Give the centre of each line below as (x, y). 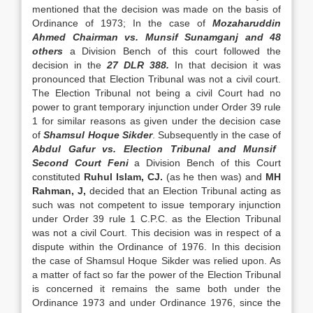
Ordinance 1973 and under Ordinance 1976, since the (156, 303)
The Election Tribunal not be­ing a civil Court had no (156, 93)
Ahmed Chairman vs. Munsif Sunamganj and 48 (156, 37)
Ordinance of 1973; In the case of (122, 23)
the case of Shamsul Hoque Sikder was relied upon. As (156, 261)
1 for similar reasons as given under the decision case (156, 121)
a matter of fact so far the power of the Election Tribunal (156, 275)
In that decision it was (225, 65)
